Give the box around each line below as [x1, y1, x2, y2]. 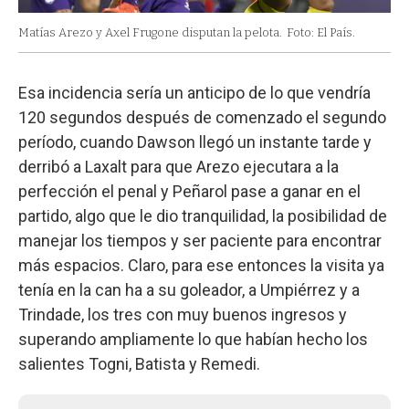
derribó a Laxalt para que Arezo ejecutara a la [18, 156, 339, 176]
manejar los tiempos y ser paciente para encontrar [18, 230, 382, 250]
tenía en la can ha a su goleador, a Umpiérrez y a [18, 279, 360, 299]
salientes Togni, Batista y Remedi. [18, 353, 260, 373]
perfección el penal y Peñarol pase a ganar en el [18, 181, 361, 201]
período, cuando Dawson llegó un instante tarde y [18, 131, 372, 152]
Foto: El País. [287, 25, 355, 39]
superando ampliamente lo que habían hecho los [18, 329, 368, 349]
